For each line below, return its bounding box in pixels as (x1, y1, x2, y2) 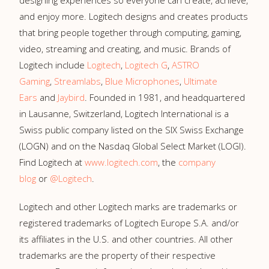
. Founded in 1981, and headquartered (85, 91, 245, 103)
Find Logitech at (19, 156, 85, 168)
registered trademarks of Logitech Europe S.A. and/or (19, 217, 239, 229)
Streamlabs (54, 75, 101, 87)
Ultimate (184, 75, 217, 87)
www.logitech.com (85, 156, 158, 168)
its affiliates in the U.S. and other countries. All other (19, 233, 233, 245)
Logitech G (125, 59, 168, 71)
